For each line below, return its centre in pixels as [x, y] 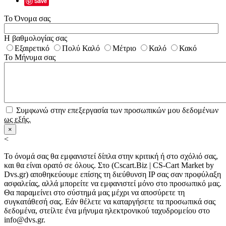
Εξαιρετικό [32, 48]
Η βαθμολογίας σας [36, 38]
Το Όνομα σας [27, 18]
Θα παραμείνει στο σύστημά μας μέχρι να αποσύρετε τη [94, 192]
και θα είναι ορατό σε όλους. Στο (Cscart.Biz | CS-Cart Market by [109, 165]
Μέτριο [124, 48]
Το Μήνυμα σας [30, 57]
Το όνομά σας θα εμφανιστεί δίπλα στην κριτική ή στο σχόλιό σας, [111, 156]
